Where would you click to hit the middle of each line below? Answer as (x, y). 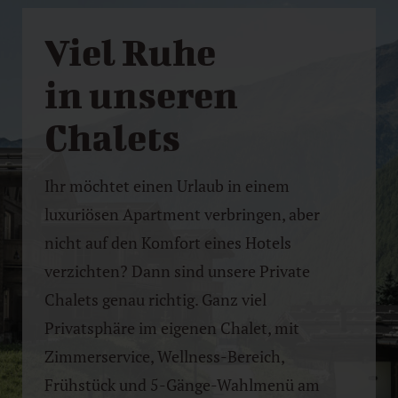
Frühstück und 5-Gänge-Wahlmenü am (182, 384)
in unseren (141, 94)
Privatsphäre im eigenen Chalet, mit (172, 327)
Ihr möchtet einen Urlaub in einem (167, 185)
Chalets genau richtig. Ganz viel (155, 299)
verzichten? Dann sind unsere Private (177, 271)
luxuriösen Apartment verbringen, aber (182, 214)
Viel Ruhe (130, 51)
